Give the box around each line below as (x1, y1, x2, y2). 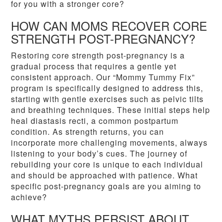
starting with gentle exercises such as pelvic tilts (11, 93, 204, 105)
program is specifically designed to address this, (11, 82, 204, 94)
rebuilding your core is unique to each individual (11, 159, 204, 170)
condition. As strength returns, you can (11, 126, 165, 138)
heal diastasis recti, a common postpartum (11, 115, 179, 127)
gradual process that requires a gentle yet (11, 60, 177, 72)
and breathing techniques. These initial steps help (11, 104, 211, 116)
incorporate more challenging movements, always (11, 137, 208, 149)
